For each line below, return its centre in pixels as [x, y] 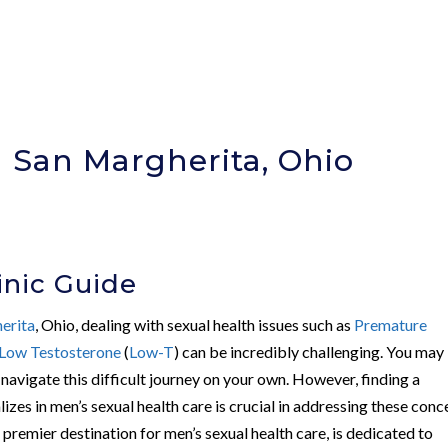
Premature [391, 324]
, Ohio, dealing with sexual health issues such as [195, 324]
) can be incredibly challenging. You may [309, 351]
